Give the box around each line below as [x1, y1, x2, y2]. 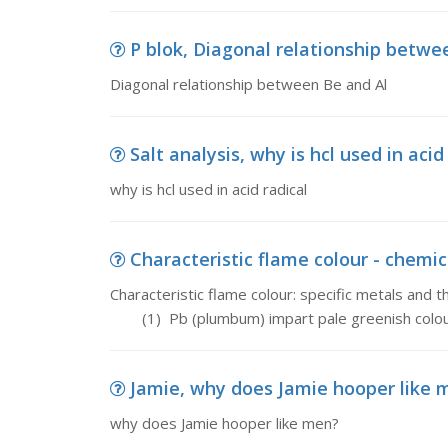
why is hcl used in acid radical [109, 179, 307, 199]
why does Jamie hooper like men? [109, 413, 339, 433]
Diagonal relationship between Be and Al [109, 74, 387, 94]
